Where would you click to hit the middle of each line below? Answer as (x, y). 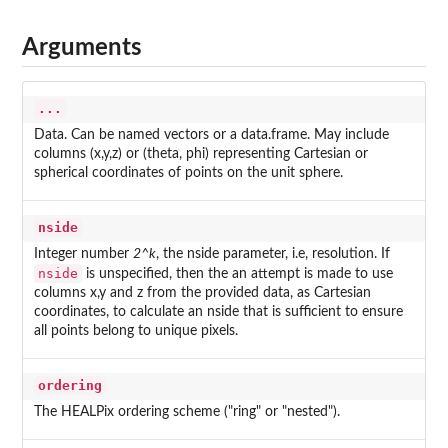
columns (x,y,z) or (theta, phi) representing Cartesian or (200, 154)
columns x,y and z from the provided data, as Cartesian (202, 293)
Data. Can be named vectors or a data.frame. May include (211, 135)
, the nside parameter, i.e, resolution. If (272, 254)
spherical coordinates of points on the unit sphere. (188, 173)
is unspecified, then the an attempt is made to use (237, 274)
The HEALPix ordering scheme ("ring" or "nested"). (186, 412)
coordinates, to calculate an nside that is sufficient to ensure (218, 312)
